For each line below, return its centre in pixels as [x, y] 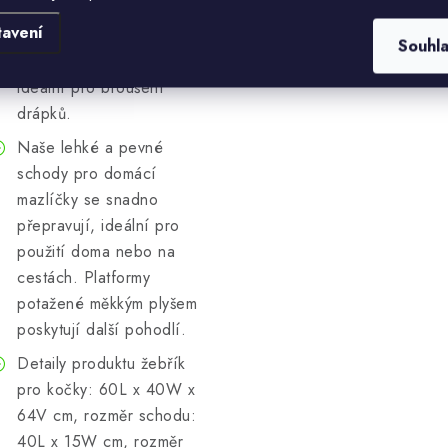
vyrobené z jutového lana [108, 35]
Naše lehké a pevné [90, 147]
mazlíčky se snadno [87, 199]
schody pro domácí [87, 173]
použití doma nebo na [96, 251]
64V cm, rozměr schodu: [106, 415]
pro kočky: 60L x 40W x [106, 389]
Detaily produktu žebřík [101, 363]
